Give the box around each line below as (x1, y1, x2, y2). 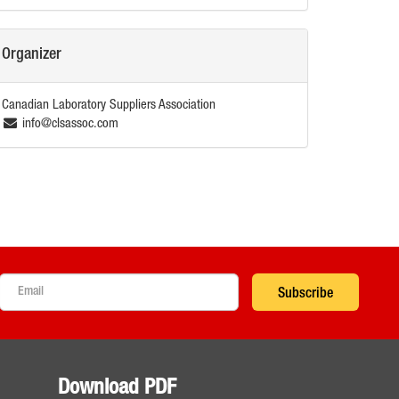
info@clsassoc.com (22, 118, 119, 131)
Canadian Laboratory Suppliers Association (2, 99, 216, 112)
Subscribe (278, 288, 334, 302)
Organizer (2, 47, 61, 63)
